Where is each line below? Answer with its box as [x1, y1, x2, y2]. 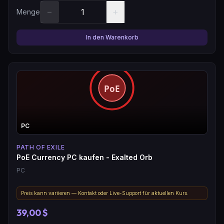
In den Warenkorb [85, 33, 138, 41]
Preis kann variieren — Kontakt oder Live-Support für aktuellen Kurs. [21, 189, 188, 196]
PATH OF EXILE [16, 143, 65, 151]
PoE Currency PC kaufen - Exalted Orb [16, 152, 152, 161]
